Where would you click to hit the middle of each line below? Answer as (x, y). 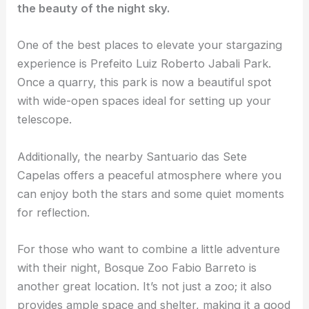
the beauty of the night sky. (94, 9)
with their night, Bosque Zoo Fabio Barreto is (137, 267)
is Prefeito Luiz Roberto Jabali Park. (174, 64)
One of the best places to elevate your (122, 45)
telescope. (45, 120)
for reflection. (54, 212)
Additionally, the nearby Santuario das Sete (132, 156)
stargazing (255, 45)
